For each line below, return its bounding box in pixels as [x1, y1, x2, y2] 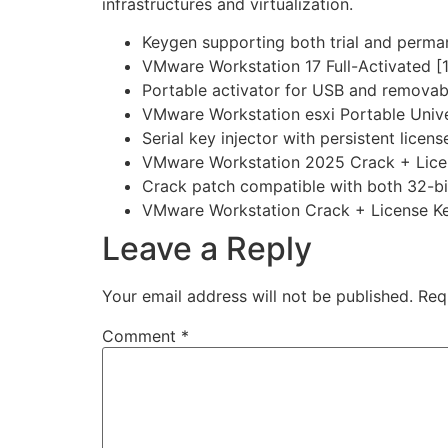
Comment [102, 326, 181, 347]
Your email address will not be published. [102, 286, 413, 307]
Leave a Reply [102, 229, 312, 269]
